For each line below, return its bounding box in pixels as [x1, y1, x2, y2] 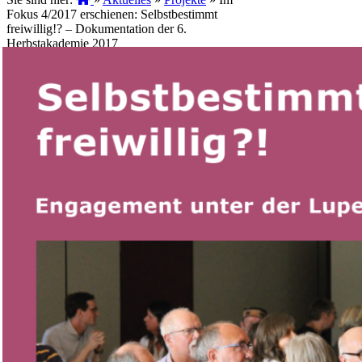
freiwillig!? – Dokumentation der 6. [6, 21, 187, 36]
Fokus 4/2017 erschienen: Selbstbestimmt [6, 6, 217, 21]
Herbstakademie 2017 [6, 36, 118, 50]
